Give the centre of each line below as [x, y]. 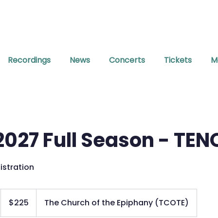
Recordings [29, 60]
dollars [8, 203]
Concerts [127, 60]
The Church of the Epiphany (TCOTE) [117, 203]
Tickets [178, 60]
